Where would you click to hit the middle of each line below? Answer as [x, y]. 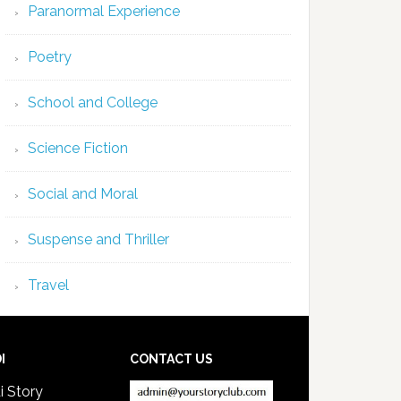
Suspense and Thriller [98, 239]
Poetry [50, 57]
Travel [48, 285]
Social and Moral [83, 194]
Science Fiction [78, 148]
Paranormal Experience [104, 11]
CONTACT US [171, 359]
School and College [93, 102]
